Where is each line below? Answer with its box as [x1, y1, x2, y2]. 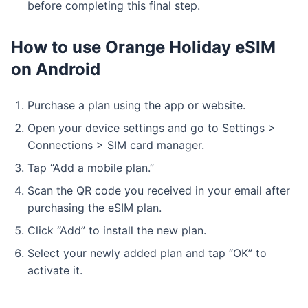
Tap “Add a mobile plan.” [27, 161, 154, 175]
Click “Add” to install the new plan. [27, 223, 206, 237]
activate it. [27, 263, 82, 277]
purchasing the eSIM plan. [27, 201, 162, 214]
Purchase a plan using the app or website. [27, 98, 245, 112]
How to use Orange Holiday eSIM [11, 37, 276, 57]
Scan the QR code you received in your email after [27, 184, 290, 197]
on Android [11, 59, 100, 79]
